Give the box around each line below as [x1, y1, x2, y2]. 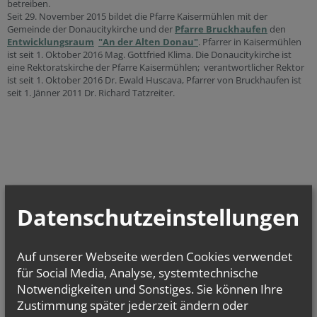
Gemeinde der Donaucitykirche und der [7, 23, 175, 35]
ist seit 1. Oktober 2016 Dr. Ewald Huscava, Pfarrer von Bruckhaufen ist [7, 74, 301, 86]
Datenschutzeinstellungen [17, 202, 299, 232]
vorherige [28, 234, 65, 246]
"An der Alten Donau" [98, 35, 198, 48]
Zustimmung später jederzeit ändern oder [17, 296, 248, 313]
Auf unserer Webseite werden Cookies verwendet [17, 248, 292, 265]
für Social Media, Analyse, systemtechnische [17, 264, 258, 281]
